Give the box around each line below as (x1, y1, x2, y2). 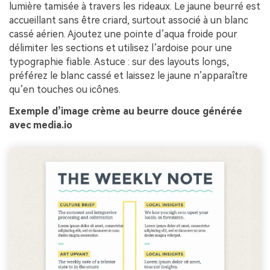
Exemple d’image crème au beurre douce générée (9, 105, 242, 117)
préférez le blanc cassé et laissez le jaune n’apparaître (9, 70, 248, 82)
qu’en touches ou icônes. (9, 84, 121, 96)
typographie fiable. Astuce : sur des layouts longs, (9, 56, 229, 68)
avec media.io (9, 119, 72, 131)
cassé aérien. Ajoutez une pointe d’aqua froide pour (9, 28, 237, 40)
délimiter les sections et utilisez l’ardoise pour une (9, 42, 232, 54)
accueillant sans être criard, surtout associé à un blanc (9, 14, 248, 27)
